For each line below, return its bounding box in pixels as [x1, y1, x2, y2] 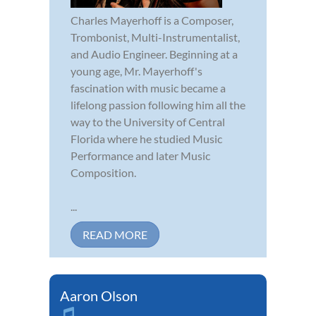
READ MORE [83, 228, 147, 242]
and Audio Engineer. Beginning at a [71, 47, 238, 61]
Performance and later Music [71, 149, 210, 163]
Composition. [71, 166, 136, 180]
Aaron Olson [60, 287, 138, 305]
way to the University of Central [71, 115, 225, 129]
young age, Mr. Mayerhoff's [71, 64, 202, 78]
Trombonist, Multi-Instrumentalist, [71, 30, 240, 44]
